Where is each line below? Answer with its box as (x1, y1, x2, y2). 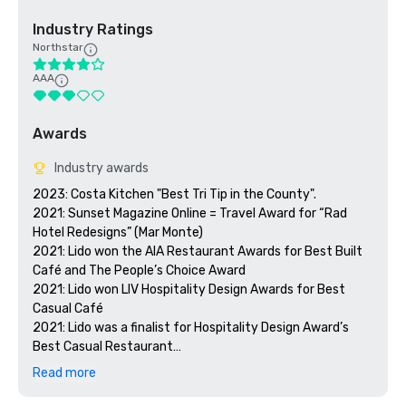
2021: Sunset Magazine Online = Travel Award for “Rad (33, 206, 347, 221)
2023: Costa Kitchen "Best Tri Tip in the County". (33, 187, 316, 202)
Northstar (33, 41, 83, 53)
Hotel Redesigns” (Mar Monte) (33, 225, 203, 240)
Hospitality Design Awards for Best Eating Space (33, 377, 317, 392)
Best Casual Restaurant (33, 339, 173, 354)
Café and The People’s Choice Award (33, 263, 246, 278)
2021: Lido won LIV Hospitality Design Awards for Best (33, 282, 345, 297)
